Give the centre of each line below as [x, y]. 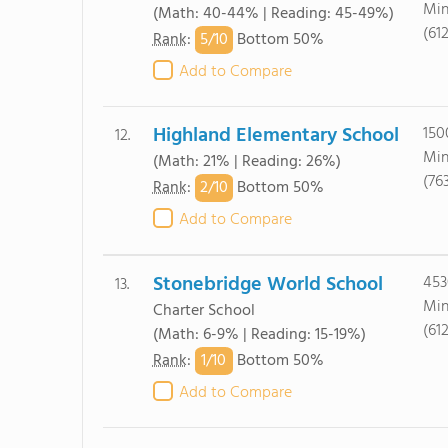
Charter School [203, 311]
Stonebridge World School [267, 285]
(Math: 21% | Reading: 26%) [246, 162]
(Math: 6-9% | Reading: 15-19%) [259, 335]
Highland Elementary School [275, 136]
